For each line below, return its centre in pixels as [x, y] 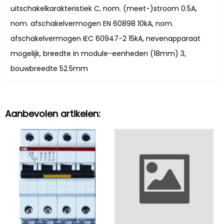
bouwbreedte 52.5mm [49, 69]
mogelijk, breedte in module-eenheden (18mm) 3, [98, 54]
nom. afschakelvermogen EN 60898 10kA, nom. [92, 24]
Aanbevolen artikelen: [53, 114]
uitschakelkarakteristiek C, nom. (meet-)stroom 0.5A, [104, 9]
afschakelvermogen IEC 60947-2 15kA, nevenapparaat [105, 39]
